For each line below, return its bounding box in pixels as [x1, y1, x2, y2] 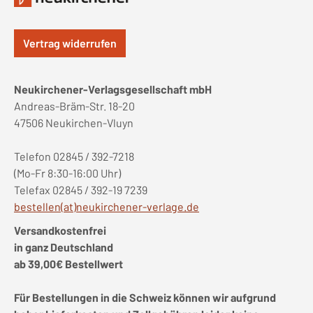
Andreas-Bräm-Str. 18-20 [14, 99, 135, 112]
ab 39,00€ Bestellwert [14, 257, 123, 270]
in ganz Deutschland [14, 240, 113, 254]
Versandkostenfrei [14, 224, 106, 237]
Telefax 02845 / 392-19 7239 [14, 183, 147, 196]
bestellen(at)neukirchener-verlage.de [14, 200, 199, 213]
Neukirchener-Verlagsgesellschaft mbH [14, 82, 212, 96]
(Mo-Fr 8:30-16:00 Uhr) [14, 166, 121, 180]
